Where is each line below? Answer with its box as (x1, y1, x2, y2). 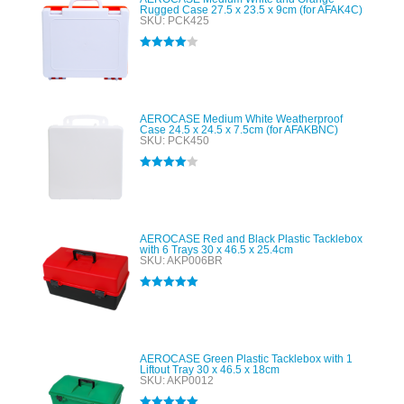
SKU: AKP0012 (140, 374, 214, 387)
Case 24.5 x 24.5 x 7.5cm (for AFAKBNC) (140, 124, 338, 136)
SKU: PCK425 (140, 14, 209, 27)
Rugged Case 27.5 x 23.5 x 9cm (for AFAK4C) (140, 4, 363, 16)
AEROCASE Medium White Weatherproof (140, 113, 343, 125)
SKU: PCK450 (140, 134, 209, 147)
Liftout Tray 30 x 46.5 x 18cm (140, 363, 280, 376)
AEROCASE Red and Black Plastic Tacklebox (140, 233, 363, 245)
